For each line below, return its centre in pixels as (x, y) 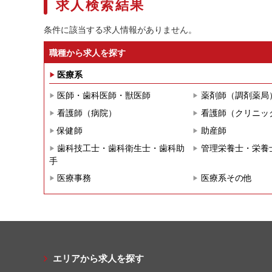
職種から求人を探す (87, 52)
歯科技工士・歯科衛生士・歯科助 (121, 148)
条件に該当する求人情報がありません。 (120, 29)
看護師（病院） (87, 113)
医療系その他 (226, 178)
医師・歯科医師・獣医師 (104, 95)
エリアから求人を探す (98, 258)
